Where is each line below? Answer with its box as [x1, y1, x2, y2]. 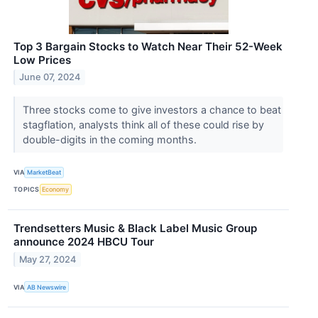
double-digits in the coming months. [22, 133, 199, 146]
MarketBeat [27, 168, 62, 177]
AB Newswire [27, 283, 67, 291]
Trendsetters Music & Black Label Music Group [13, 221, 257, 235]
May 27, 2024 [19, 253, 77, 265]
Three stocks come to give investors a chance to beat [22, 103, 281, 116]
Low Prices [13, 53, 71, 67]
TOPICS [13, 185, 40, 194]
